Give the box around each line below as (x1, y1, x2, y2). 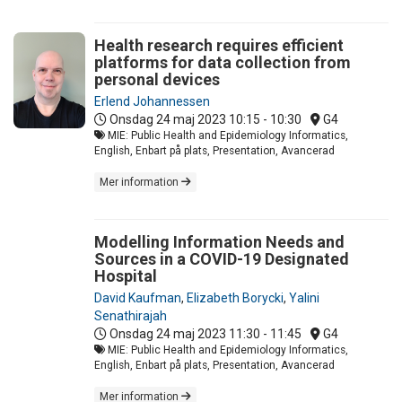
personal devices (94, 69, 220, 89)
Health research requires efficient (94, 35, 344, 55)
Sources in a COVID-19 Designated (94, 249, 349, 268)
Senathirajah (94, 308, 167, 323)
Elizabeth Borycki (187, 290, 284, 305)
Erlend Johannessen (94, 93, 210, 109)
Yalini (289, 290, 319, 305)
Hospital (94, 266, 157, 285)
